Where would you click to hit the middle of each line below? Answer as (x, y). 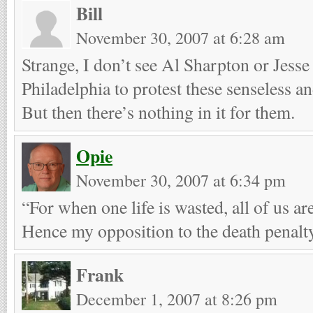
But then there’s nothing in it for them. (158, 111)
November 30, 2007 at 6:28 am (181, 37)
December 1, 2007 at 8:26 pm (177, 299)
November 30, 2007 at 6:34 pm (181, 180)
